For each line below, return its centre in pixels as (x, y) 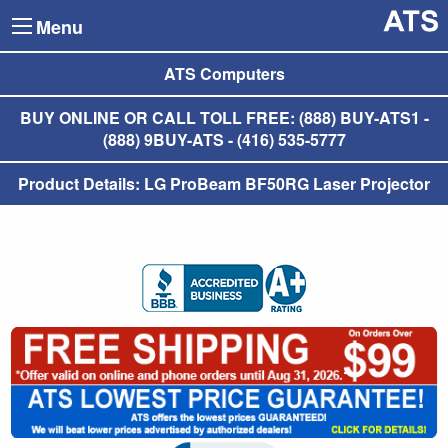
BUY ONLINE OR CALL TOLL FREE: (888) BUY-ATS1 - (224, 117)
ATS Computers (224, 73)
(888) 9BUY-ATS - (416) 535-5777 (224, 139)
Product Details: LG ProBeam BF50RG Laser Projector (224, 183)
